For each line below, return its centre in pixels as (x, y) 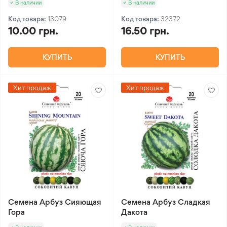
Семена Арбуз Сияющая (55, 202)
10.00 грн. (33, 31)
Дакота (134, 212)
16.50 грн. (145, 31)
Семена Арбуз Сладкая (166, 202)
